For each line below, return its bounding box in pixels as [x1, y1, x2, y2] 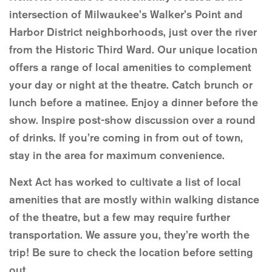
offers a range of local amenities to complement [9, 61, 251, 75]
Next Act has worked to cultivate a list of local [9, 175, 241, 189]
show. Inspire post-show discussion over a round [9, 114, 256, 127]
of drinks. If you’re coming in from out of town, [9, 131, 243, 145]
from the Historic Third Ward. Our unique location [9, 43, 257, 57]
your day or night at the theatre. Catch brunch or [9, 78, 253, 92]
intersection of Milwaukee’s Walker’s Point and [9, 8, 243, 22]
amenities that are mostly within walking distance [9, 193, 259, 207]
